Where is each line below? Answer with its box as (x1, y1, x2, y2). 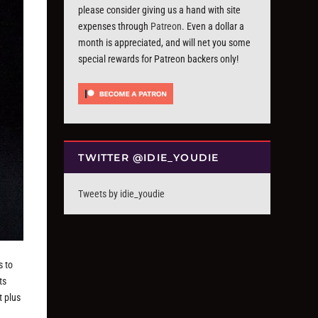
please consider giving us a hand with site (78, 4, 241, 16)
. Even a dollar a (182, 21, 245, 32)
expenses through (78, 21, 151, 32)
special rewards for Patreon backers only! (78, 53, 239, 65)
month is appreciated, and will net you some (78, 37, 251, 48)
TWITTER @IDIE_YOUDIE (78, 151, 219, 165)
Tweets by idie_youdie (78, 188, 165, 200)
